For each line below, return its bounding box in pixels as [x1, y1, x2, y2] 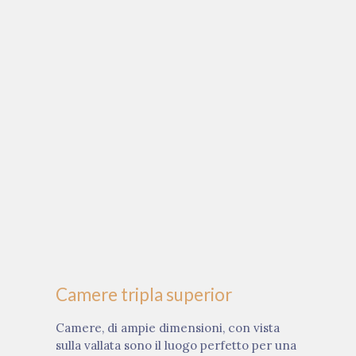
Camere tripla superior [56, 284, 232, 306]
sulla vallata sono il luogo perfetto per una [56, 338, 296, 354]
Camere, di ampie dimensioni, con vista [56, 320, 280, 336]
